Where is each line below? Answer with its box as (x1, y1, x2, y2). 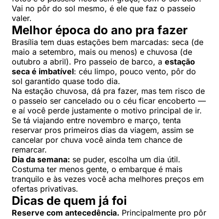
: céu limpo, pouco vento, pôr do (74, 66, 196, 77)
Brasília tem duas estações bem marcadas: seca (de (12, 37, 203, 47)
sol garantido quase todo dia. (12, 76, 120, 87)
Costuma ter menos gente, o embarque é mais (12, 164, 182, 175)
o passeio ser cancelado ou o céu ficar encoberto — (12, 96, 206, 106)
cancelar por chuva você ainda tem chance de (12, 135, 182, 145)
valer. (12, 13, 32, 23)
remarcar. (12, 145, 47, 155)
